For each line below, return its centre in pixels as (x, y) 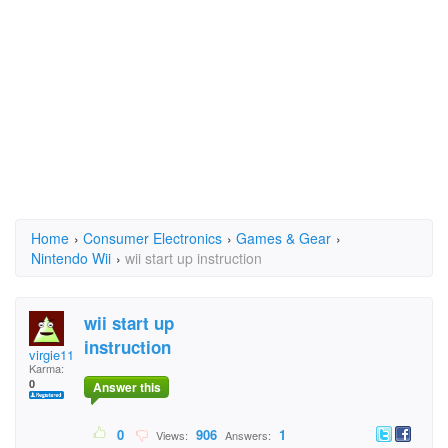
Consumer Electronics (152, 238)
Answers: (248, 435)
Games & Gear (283, 238)
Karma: (46, 368)
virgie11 (51, 354)
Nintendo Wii (71, 258)
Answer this (126, 387)
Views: (170, 435)
